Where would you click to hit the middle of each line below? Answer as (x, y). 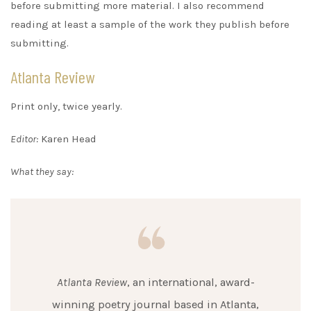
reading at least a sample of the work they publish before (150, 24)
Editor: (24, 138)
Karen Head (67, 138)
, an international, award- (191, 282)
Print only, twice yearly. (66, 106)
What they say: (42, 171)
